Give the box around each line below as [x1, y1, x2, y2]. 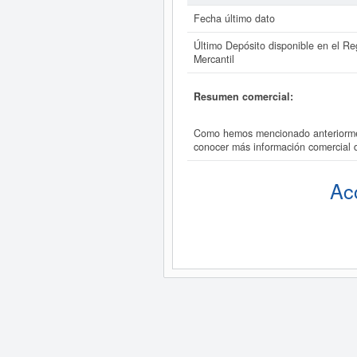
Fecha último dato [193, 11, 275, 25]
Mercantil [193, 52, 234, 66]
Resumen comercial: [193, 88, 293, 104]
